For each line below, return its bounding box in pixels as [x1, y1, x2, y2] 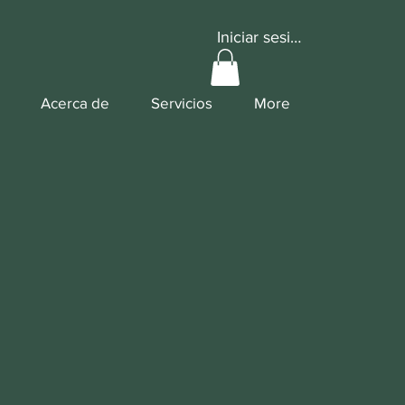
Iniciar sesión [216, 28, 308, 46]
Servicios [151, 94, 212, 111]
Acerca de [41, 94, 109, 111]
